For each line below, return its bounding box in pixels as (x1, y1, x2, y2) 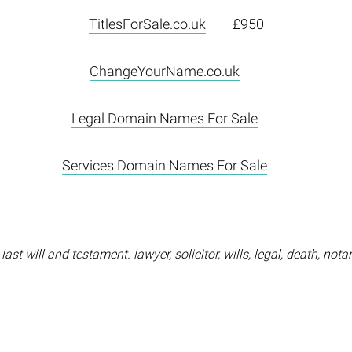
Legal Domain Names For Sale (71, 109, 258, 126)
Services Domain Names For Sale (61, 156, 267, 174)
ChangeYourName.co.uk (89, 62, 240, 79)
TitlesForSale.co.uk (88, 15, 206, 32)
